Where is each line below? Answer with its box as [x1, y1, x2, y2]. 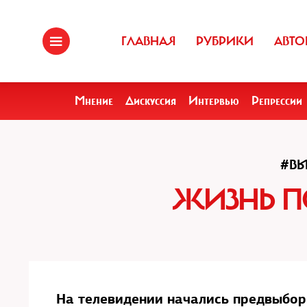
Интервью [188, 93, 239, 108]
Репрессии [251, 93, 302, 108]
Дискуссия [125, 93, 176, 108]
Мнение [75, 93, 113, 108]
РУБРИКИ [196, 34, 254, 49]
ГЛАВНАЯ [121, 34, 175, 49]
